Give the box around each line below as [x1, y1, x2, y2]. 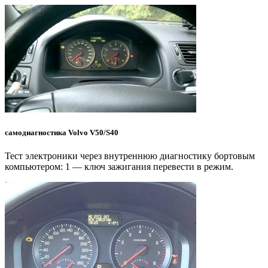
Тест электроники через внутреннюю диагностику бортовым [5, 151, 255, 162]
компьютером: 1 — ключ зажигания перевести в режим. [5, 162, 233, 172]
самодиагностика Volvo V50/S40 [5, 128, 118, 138]
